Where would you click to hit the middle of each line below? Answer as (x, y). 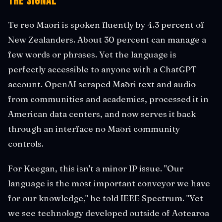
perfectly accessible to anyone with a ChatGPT (102, 69)
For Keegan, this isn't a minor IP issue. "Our (96, 168)
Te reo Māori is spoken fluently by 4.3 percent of (106, 24)
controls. (26, 143)
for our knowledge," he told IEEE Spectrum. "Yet (106, 198)
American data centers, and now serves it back (102, 113)
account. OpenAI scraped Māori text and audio (102, 84)
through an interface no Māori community (94, 128)
